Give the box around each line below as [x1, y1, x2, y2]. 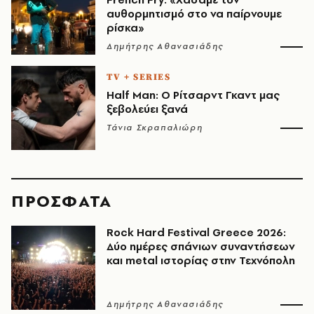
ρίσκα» [107, 20, 144, 36]
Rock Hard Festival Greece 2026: [107, 225, 286, 240]
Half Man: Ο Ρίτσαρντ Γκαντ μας [107, 88, 280, 103]
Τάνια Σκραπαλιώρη [107, 122, 203, 134]
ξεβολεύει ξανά [107, 102, 188, 117]
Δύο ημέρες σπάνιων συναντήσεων [107, 239, 295, 254]
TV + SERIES [107, 71, 171, 83]
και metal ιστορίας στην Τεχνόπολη [107, 253, 295, 268]
